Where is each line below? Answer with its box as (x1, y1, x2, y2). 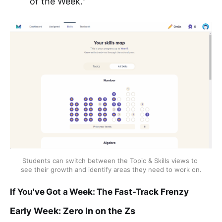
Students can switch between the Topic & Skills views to (22, 157, 198, 165)
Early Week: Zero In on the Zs (10, 206, 135, 217)
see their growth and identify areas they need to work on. (20, 166, 202, 174)
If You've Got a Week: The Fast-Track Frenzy (10, 187, 189, 197)
